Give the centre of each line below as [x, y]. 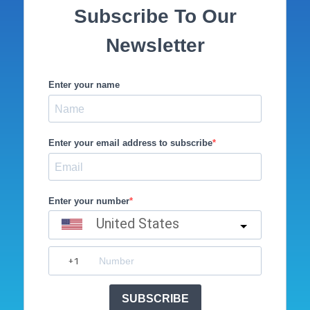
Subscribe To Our [155, 17]
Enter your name [84, 85]
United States [138, 224]
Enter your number [89, 201]
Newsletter [155, 46]
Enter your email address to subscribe [131, 143]
